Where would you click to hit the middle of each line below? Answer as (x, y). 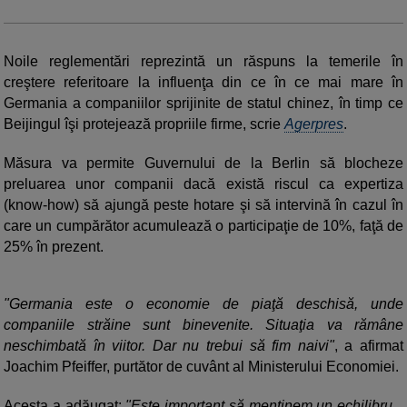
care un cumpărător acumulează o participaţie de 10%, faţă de (203, 226)
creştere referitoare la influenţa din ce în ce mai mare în (203, 83)
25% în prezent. (54, 247)
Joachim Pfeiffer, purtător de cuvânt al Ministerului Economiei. (201, 367)
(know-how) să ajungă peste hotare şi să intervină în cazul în (203, 205)
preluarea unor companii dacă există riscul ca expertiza (203, 184)
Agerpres (314, 124)
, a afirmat (369, 346)
